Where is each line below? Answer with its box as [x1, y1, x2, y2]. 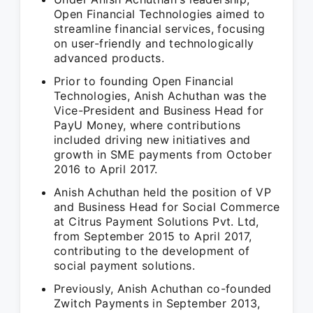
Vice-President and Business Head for [54, 103, 264, 117]
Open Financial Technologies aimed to [54, 7, 265, 21]
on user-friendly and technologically [54, 36, 254, 50]
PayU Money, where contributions [54, 118, 241, 132]
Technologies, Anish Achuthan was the [54, 89, 267, 103]
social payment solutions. [54, 259, 195, 272]
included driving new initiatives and [54, 133, 251, 147]
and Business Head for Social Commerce [54, 200, 280, 214]
